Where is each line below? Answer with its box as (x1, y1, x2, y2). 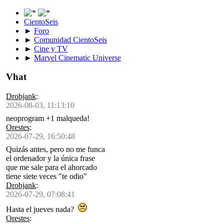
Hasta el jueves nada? (6, 205, 78, 214)
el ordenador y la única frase (6, 154, 95, 163)
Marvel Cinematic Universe (34, 53, 121, 62)
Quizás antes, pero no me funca (6, 145, 105, 154)
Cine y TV (34, 44, 68, 53)
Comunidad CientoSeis (34, 35, 107, 44)
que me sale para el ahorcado (6, 163, 97, 172)
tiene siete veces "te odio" (6, 172, 87, 181)
